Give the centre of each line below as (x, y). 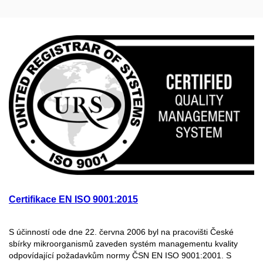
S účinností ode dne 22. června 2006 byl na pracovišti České (121, 232)
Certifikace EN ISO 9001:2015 (73, 200)
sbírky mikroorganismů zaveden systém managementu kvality (123, 244)
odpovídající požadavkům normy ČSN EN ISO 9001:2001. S (120, 256)
